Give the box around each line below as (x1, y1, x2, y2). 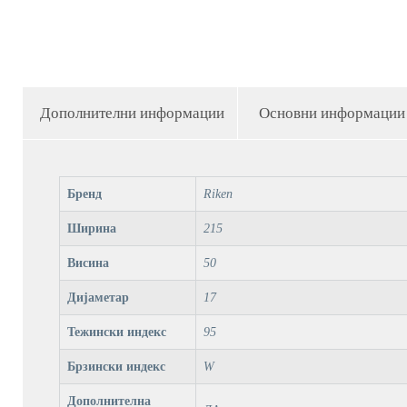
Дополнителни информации (39, 104, 224, 122)
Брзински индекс (66, 359, 165, 373)
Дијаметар (66, 290, 129, 304)
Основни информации (258, 104, 405, 122)
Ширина (66, 221, 116, 235)
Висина (66, 255, 109, 270)
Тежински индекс (66, 324, 166, 339)
